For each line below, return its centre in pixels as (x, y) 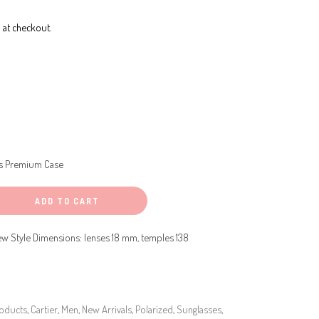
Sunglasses (199, 309)
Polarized (154, 309)
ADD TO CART (67, 201)
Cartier (44, 309)
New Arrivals (107, 309)
